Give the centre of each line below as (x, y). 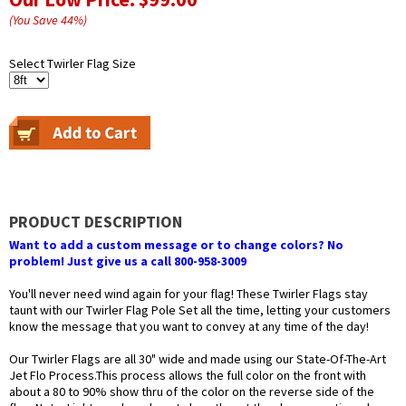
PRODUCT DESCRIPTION (96, 222)
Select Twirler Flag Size (72, 64)
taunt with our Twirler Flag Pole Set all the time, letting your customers (200, 310)
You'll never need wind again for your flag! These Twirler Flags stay (188, 294)
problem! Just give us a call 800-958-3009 (128, 261)
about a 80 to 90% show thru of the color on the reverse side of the (192, 392)
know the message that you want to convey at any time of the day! (189, 327)
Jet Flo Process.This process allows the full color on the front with (188, 376)
